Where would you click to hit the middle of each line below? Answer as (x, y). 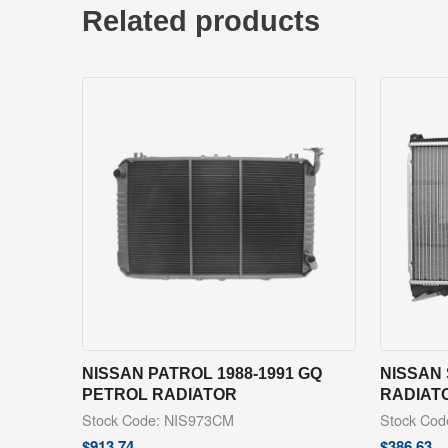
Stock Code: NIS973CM (158, 420)
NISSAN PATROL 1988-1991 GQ (202, 373)
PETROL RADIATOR (159, 394)
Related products (201, 20)
